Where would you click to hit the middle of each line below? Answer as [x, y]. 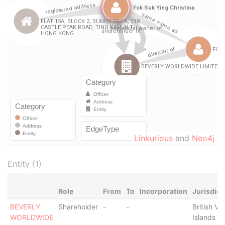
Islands [204, 217]
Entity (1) [25, 164]
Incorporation [163, 191]
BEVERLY [25, 207]
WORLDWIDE [31, 217]
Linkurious [153, 138]
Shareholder [78, 207]
